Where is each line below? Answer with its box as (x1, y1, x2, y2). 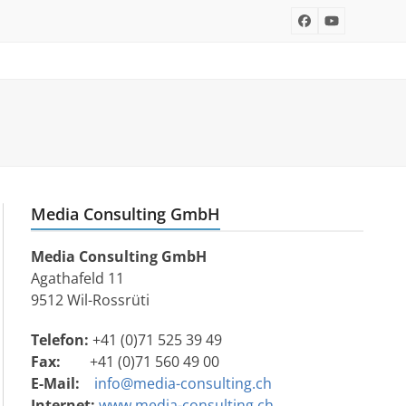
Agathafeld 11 (30, 268, 124, 288)
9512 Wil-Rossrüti (30, 290, 150, 310)
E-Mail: (30, 373, 80, 393)
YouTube (330, 16, 384, 34)
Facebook (303, 16, 360, 34)
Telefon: (30, 330, 89, 350)
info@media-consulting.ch (90, 373, 272, 393)
